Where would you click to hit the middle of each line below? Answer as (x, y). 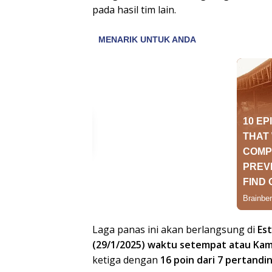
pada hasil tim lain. (134, 9)
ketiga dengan (126, 260)
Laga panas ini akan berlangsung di (175, 229)
